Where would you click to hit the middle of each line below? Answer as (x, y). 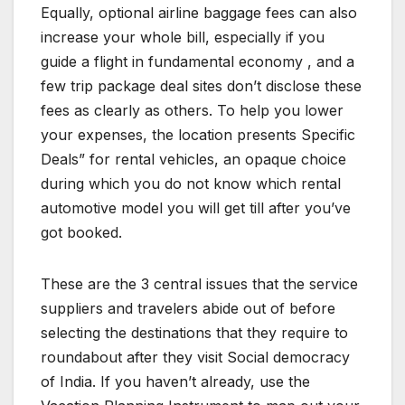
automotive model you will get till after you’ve (196, 208)
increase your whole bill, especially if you (183, 38)
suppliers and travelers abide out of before (188, 309)
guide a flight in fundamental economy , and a (198, 62)
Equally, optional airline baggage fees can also (199, 13)
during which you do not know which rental (191, 184)
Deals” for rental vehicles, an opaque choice (193, 160)
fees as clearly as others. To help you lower (192, 111)
